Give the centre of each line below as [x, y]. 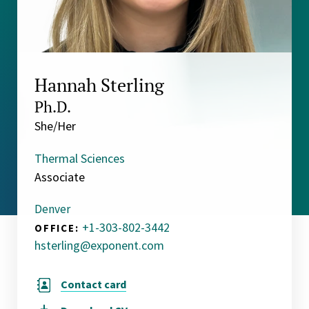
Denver [52, 209]
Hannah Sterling [99, 84]
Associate [60, 177]
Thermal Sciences [80, 158]
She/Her [55, 126]
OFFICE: [57, 228]
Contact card [93, 285]
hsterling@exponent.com [99, 245]
